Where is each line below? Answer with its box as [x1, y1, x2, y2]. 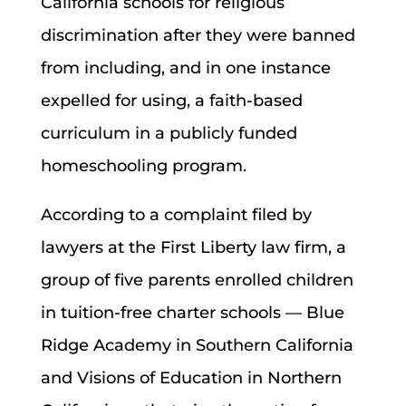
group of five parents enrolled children [40, 269, 353, 290]
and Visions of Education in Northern [40, 367, 342, 388]
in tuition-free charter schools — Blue [40, 302, 344, 323]
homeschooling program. [40, 155, 246, 176]
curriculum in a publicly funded [40, 122, 297, 143]
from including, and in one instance [40, 57, 331, 78]
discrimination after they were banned [40, 24, 355, 45]
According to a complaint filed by [40, 204, 312, 225]
